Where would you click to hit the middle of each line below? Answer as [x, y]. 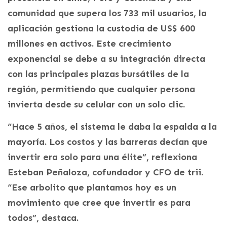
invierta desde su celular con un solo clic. [96, 104]
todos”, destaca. [43, 218]
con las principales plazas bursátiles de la [98, 74]
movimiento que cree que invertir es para [99, 202]
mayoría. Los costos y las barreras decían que [108, 142]
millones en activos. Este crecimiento [89, 43]
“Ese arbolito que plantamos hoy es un [92, 187]
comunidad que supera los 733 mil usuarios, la [107, 13]
